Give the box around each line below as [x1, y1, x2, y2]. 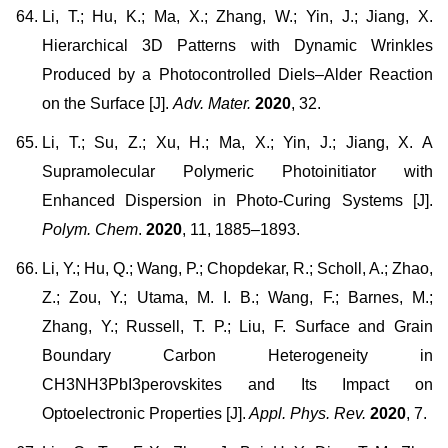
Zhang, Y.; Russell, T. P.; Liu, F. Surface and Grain [42, 318, 433, 335]
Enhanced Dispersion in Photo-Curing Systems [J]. [42, 192, 433, 209]
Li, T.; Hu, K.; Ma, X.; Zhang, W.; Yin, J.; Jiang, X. [42, 8, 433, 25]
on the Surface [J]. [42, 95, 173, 112]
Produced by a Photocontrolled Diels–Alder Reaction [42, 66, 433, 83]
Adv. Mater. [173, 95, 251, 112]
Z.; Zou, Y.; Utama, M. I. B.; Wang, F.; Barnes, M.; [42, 289, 433, 306]
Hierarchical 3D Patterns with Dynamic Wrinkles [42, 37, 433, 54]
